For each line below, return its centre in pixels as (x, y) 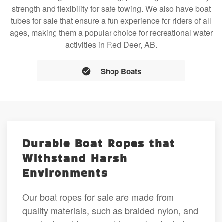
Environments (65, 173)
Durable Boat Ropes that (99, 143)
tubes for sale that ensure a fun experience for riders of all (111, 21)
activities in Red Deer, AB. (111, 45)
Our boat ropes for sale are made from (98, 196)
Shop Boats (121, 71)
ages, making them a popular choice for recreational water (111, 33)
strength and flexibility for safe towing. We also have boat (111, 9)
